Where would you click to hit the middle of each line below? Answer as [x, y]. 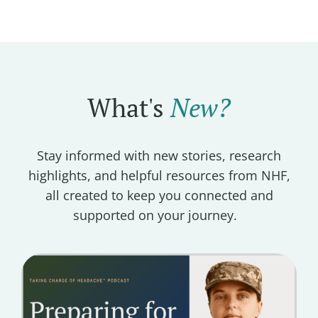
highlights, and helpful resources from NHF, [159, 175]
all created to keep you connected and [159, 195]
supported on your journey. [155, 215]
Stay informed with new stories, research [159, 155]
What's [129, 107]
